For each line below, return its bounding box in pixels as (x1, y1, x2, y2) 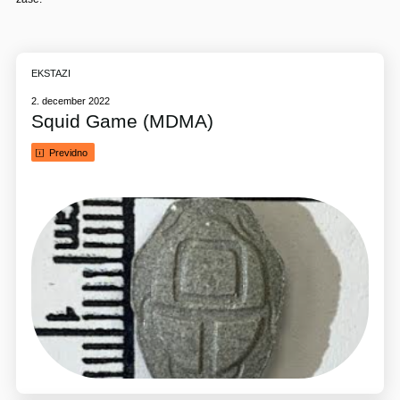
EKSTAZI (31, 68, 71, 79)
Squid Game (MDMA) (31, 111, 214, 132)
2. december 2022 (31, 95, 111, 106)
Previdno (48, 146, 87, 158)
